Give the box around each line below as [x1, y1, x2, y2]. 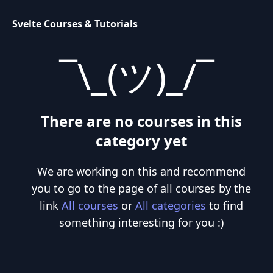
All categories [135, 198, 206, 213]
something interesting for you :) [59, 215, 224, 230]
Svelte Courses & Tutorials [12, 17, 138, 30]
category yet [96, 130, 187, 151]
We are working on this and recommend [37, 164, 246, 179]
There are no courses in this [41, 111, 242, 131]
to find [206, 198, 243, 213]
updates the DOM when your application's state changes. [12, 1, 247, 13]
